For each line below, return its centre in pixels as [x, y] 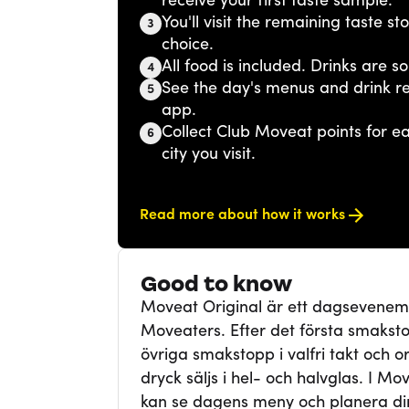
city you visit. [208, 155]
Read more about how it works [242, 215]
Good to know [216, 284]
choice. [187, 45]
